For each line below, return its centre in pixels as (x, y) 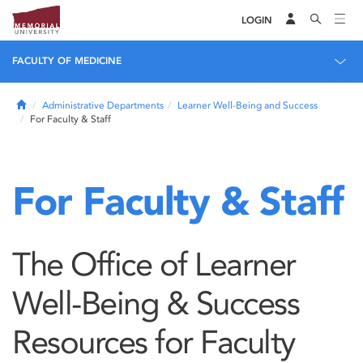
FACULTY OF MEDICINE (67, 61)
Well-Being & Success (156, 303)
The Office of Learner (154, 264)
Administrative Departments (103, 105)
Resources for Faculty (154, 342)
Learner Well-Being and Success (248, 105)
